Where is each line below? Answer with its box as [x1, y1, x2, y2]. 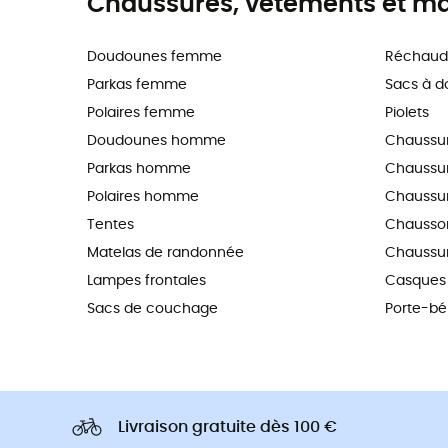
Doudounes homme [87, 133, 226, 148]
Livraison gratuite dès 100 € [118, 418, 337, 435]
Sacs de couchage [87, 301, 218, 316]
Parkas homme [87, 161, 191, 176]
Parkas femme [87, 77, 187, 92]
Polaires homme [87, 189, 199, 204]
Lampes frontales [87, 273, 206, 288]
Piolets [384, 105, 429, 120]
